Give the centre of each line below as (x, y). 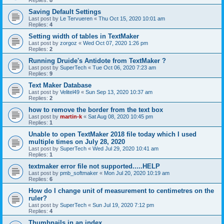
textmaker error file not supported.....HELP (94, 166)
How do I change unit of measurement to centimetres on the (121, 190)
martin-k (71, 116)
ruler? (38, 198)
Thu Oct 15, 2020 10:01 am (132, 18)
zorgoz (68, 43)
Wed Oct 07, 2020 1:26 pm (115, 43)
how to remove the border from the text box (96, 109)
